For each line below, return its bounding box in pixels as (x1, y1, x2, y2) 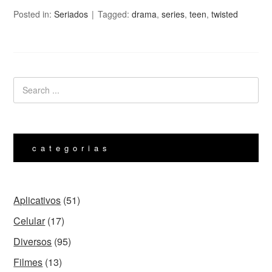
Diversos (13, 234, 52, 249)
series (161, 7, 185, 20)
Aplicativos (13, 193, 61, 208)
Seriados (54, 7, 89, 20)
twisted (211, 7, 239, 20)
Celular (13, 214, 46, 228)
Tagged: (98, 7, 132, 20)
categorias (32, 142, 112, 154)
